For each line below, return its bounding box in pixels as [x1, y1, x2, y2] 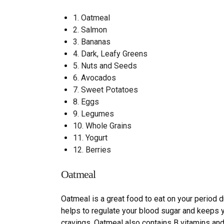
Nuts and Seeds [79, 60, 137, 70]
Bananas [79, 36, 110, 46]
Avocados [79, 72, 116, 82]
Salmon [79, 24, 107, 34]
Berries [83, 144, 111, 154]
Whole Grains [83, 120, 131, 130]
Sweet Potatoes [79, 84, 138, 94]
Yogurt [83, 132, 107, 142]
